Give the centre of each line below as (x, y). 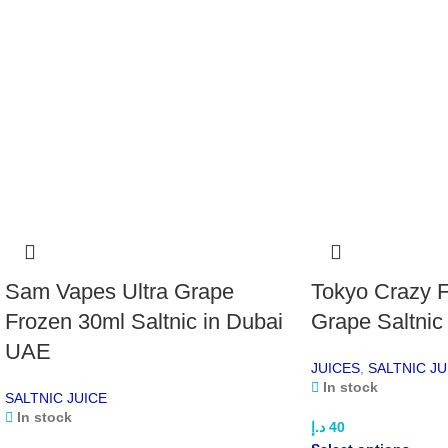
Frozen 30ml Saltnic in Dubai (144, 321)
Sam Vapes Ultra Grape (119, 291)
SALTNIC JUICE (56, 397)
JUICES (335, 367)
